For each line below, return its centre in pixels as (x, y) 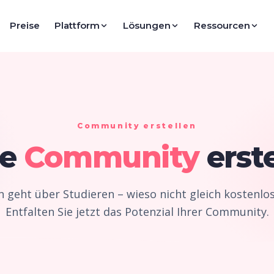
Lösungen (147, 25)
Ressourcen (222, 25)
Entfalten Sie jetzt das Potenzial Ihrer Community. (137, 212)
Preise (25, 25)
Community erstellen (137, 126)
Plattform (77, 25)
